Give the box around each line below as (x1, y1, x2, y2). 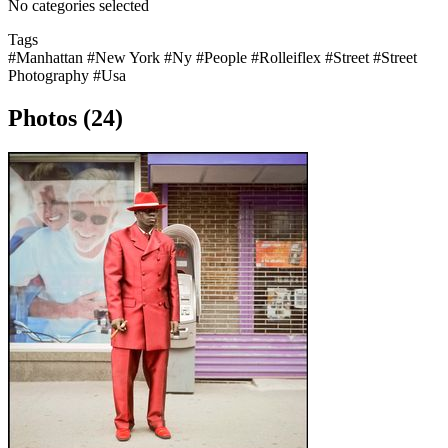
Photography (8, 67, 93, 85)
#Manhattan (8, 49, 87, 67)
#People (196, 49, 251, 67)
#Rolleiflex (251, 49, 325, 67)
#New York (87, 49, 164, 67)
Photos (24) (8, 105, 123, 132)
